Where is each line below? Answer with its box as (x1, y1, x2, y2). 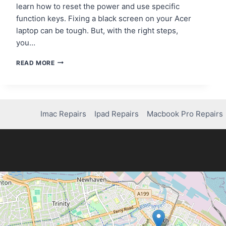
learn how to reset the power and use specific (16, 1, 180, 11)
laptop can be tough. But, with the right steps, (16, 25, 178, 35)
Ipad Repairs (94, 109, 139, 119)
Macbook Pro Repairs (147, 109, 223, 119)
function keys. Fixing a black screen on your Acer (16, 13, 191, 23)
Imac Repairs (40, 109, 87, 119)
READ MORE (16, 59, 55, 67)
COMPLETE (54, 133, 90, 141)
